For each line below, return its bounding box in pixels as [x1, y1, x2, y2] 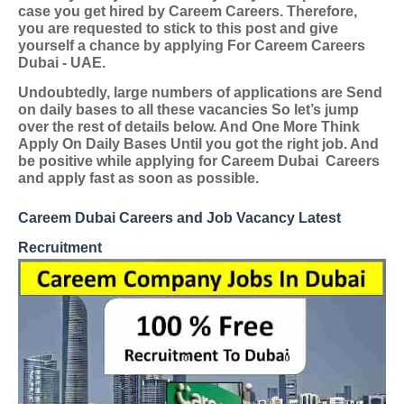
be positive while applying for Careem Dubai [18, 153, 322, 169]
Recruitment [18, 240, 102, 255]
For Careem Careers [227, 38, 365, 53]
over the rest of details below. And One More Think [18, 119, 360, 134]
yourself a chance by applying [18, 38, 227, 53]
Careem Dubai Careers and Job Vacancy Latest [18, 210, 341, 225]
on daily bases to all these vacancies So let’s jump [18, 102, 359, 117]
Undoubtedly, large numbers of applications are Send [18, 85, 382, 100]
